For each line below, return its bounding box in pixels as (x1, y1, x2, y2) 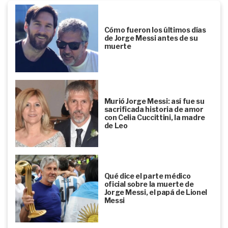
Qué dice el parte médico (104, 172, 191, 181)
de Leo (104, 121, 128, 130)
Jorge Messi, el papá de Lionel (104, 188, 208, 197)
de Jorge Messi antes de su (104, 34, 198, 43)
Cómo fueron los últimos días (104, 25, 206, 35)
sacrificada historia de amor (104, 104, 204, 113)
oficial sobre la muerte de (104, 180, 194, 189)
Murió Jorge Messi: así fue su (104, 96, 205, 105)
